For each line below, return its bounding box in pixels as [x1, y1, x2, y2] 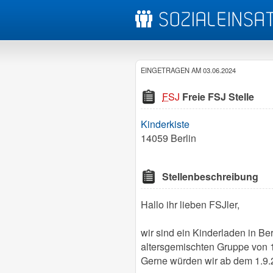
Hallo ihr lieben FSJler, [141, 197, 239, 211]
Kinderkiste [141, 117, 190, 132]
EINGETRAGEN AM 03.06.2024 [141, 65, 236, 75]
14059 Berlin [141, 131, 196, 146]
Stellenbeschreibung [162, 169, 259, 184]
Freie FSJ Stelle [180, 90, 255, 104]
